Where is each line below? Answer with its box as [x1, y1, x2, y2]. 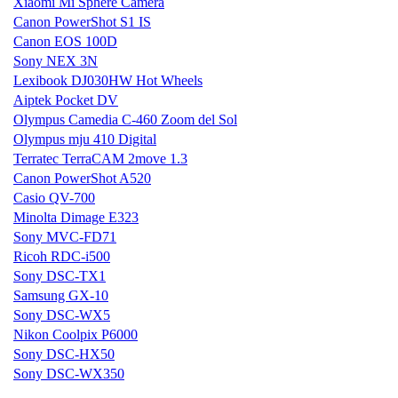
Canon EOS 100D [13, 33, 117, 49]
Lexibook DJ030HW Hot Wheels [13, 72, 203, 88]
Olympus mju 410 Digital [13, 131, 156, 147]
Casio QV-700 [13, 189, 95, 205]
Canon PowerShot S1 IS [13, 13, 151, 29]
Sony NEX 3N [13, 52, 98, 68]
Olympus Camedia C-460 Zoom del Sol [13, 111, 237, 127]
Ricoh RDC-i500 [13, 248, 110, 264]
